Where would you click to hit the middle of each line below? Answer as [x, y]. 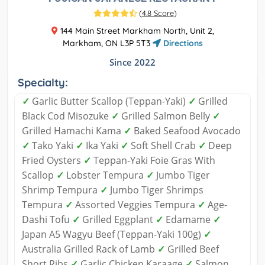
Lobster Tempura [105, 175]
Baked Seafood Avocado [186, 131]
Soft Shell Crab [163, 146]
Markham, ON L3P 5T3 [107, 43]
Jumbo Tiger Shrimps [156, 190]
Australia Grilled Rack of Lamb [90, 249]
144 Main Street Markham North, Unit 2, [136, 31]
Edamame [188, 220]
